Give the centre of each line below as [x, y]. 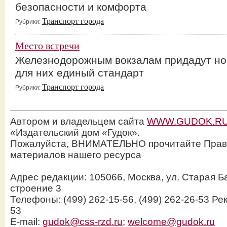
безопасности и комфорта [81, 7]
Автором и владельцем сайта [79, 121]
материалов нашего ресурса [76, 155]
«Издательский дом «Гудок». [75, 133]
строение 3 [36, 188]
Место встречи [47, 46]
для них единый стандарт [80, 73]
